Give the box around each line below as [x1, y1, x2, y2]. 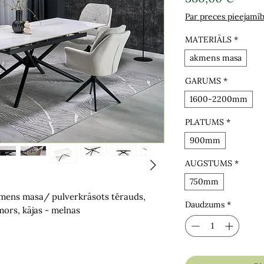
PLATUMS [185, 117, 224, 127]
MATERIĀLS [185, 34, 232, 45]
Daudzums [185, 199, 225, 210]
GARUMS [185, 75, 221, 86]
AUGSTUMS [185, 158, 232, 169]
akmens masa [190, 52, 242, 63]
